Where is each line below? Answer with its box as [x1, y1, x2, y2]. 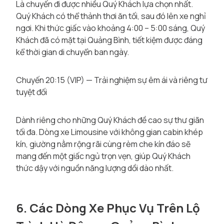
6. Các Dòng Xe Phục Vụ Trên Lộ [16, 199, 200, 216]
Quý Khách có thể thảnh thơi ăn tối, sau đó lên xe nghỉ [16, 10, 206, 21]
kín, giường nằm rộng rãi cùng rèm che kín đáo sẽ [16, 138, 190, 149]
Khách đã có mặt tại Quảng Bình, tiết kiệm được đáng [16, 34, 202, 45]
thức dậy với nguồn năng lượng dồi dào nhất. [16, 162, 173, 173]
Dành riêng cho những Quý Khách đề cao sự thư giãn [16, 114, 204, 125]
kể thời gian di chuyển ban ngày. [16, 46, 129, 57]
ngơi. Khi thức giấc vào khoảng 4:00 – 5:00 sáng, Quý [16, 22, 205, 33]
